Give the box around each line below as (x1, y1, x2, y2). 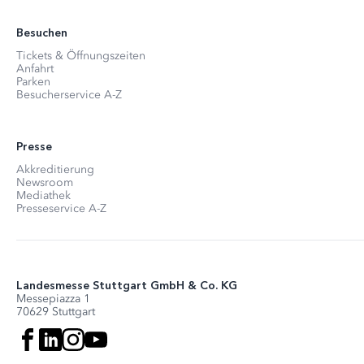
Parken (16, 75, 50, 89)
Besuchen (16, 26, 67, 40)
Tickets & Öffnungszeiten (16, 49, 145, 63)
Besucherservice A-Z (16, 88, 122, 102)
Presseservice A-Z (16, 201, 106, 215)
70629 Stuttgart (16, 305, 95, 318)
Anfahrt (16, 62, 54, 76)
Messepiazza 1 (16, 292, 90, 305)
